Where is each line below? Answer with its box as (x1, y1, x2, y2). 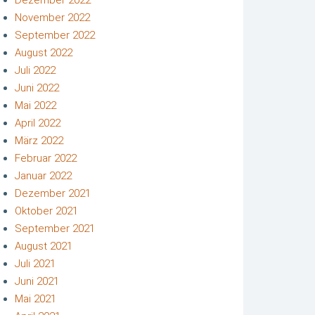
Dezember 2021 (15, 186, 91, 200)
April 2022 (15, 116, 60, 129)
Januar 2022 (15, 169, 72, 182)
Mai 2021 (15, 292, 56, 305)
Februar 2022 (15, 151, 77, 165)
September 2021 (15, 221, 95, 235)
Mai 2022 (15, 98, 56, 112)
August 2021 (15, 239, 72, 252)
